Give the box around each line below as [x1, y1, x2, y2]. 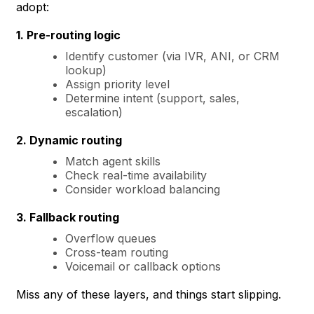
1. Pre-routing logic [16, 27, 121, 42]
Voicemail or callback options [65, 259, 221, 273]
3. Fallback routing [16, 210, 119, 224]
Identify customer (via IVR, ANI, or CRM [65, 48, 280, 63]
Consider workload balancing [65, 182, 220, 196]
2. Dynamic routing [16, 132, 122, 147]
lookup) [65, 62, 107, 77]
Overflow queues [65, 231, 156, 245]
